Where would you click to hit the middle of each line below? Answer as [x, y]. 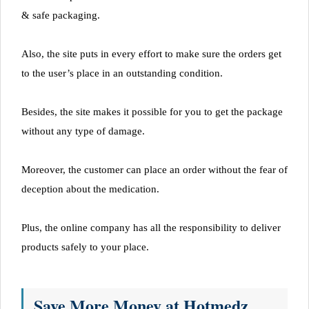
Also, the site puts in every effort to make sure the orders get [151, 53]
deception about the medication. [90, 189]
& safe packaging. [61, 15]
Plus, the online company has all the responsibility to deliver [151, 227]
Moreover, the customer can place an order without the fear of [154, 169]
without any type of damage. [83, 131]
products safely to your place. [85, 247]
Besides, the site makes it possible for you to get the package [152, 111]
